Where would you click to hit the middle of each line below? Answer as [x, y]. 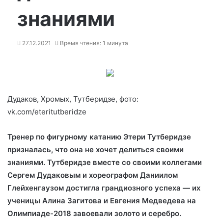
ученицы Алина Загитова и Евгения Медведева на [102, 201]
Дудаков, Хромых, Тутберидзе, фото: [73, 99]
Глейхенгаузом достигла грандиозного [81, 188]
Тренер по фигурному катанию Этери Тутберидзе [99, 137]
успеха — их [178, 188]
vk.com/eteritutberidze [47, 112]
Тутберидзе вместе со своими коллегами [124, 162]
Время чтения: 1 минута [93, 43]
